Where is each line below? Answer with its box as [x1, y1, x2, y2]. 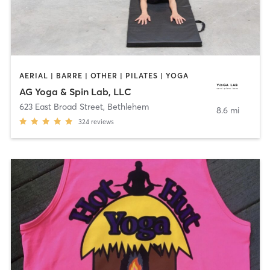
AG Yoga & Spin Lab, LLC [19, 85, 131, 98]
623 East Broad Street [19, 101, 103, 112]
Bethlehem [107, 101, 149, 112]
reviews [90, 117, 114, 126]
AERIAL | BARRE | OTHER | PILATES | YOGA [19, 71, 189, 81]
